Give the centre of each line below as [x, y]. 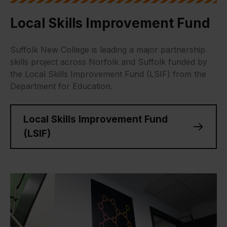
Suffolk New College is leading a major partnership [108, 50]
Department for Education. [61, 86]
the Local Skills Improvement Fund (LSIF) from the [108, 74]
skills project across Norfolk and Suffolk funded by [109, 62]
